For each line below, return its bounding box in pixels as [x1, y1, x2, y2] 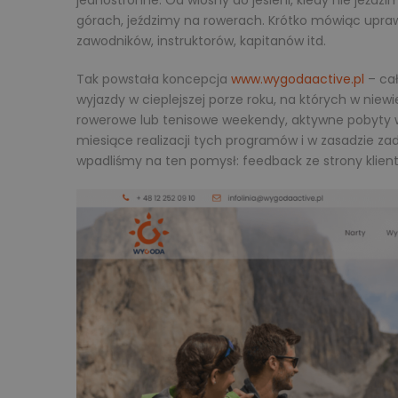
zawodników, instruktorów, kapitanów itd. [76, 32, 326, 51]
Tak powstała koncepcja [76, 70, 231, 89]
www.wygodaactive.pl [231, 70, 364, 89]
